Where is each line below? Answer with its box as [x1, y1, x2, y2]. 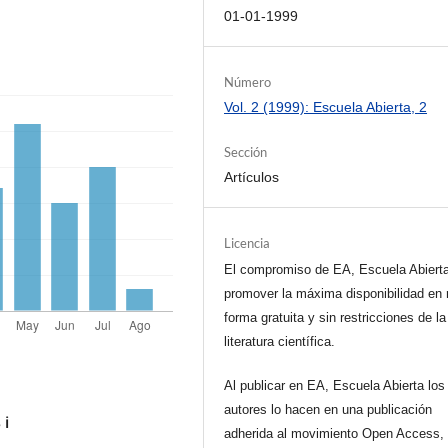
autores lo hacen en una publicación [224, 401, 433, 417]
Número [224, 73, 272, 90]
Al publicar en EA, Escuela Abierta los [224, 377, 446, 393]
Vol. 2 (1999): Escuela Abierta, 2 [224, 98, 428, 115]
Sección [224, 143, 268, 160]
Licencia [224, 234, 271, 251]
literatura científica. [224, 333, 336, 349]
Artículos [224, 168, 280, 185]
